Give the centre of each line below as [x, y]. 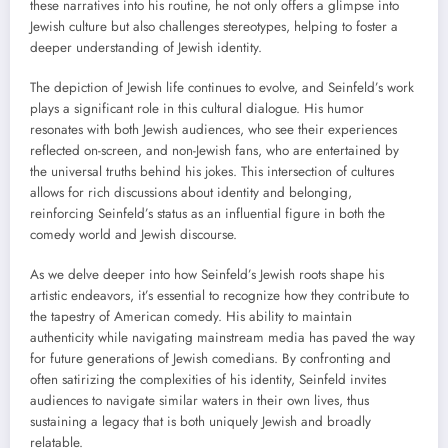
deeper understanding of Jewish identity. [146, 47]
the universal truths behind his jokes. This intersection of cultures [212, 171]
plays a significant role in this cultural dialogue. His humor [197, 108]
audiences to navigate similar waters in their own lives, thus [199, 401]
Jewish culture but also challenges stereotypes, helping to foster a [214, 26]
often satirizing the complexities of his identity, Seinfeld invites [208, 380]
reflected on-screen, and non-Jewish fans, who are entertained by [214, 150]
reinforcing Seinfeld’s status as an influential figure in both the [207, 213]
